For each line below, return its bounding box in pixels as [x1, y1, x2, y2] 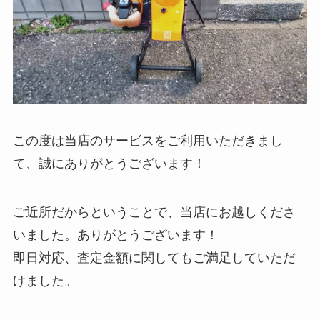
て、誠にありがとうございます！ [12, 156, 206, 171]
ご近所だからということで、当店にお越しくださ [12, 204, 296, 219]
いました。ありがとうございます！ [12, 227, 219, 242]
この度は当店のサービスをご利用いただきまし [12, 133, 283, 148]
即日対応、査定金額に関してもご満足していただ [12, 250, 296, 265]
